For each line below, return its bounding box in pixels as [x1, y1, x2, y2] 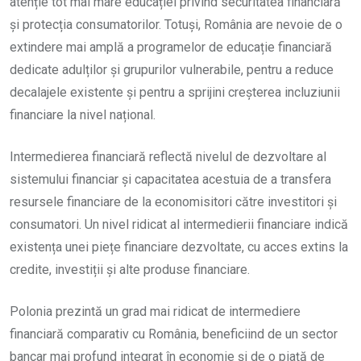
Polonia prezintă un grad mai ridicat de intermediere [10, 303, 301, 319]
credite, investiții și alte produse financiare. [10, 261, 250, 277]
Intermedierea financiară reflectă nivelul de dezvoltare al [10, 148, 326, 164]
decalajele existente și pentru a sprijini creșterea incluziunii [10, 84, 340, 100]
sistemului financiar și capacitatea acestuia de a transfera [10, 171, 331, 187]
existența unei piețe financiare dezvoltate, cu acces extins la [10, 239, 348, 255]
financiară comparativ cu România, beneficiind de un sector [10, 326, 338, 342]
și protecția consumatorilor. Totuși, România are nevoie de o [10, 16, 342, 32]
